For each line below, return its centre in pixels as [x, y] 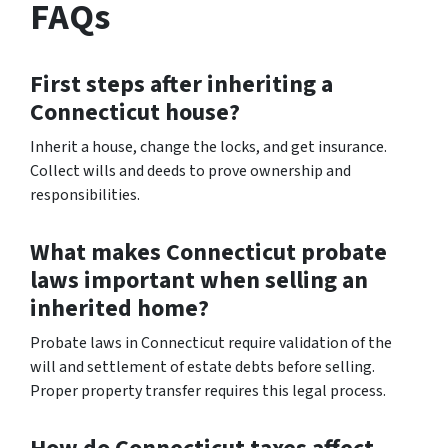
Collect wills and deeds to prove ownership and [190, 170]
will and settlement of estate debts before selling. [202, 366]
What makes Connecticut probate [208, 252]
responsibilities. [85, 194]
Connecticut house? [135, 112]
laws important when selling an [199, 280]
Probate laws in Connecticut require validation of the [211, 342]
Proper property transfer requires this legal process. [208, 390]
